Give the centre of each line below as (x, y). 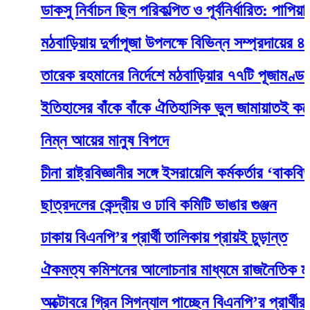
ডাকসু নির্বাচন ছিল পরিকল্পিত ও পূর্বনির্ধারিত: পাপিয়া (142, 11)
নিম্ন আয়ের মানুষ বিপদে (73, 140)
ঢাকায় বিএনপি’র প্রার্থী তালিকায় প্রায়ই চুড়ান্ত (133, 238)
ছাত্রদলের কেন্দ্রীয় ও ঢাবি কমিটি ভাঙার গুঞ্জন (127, 205)
